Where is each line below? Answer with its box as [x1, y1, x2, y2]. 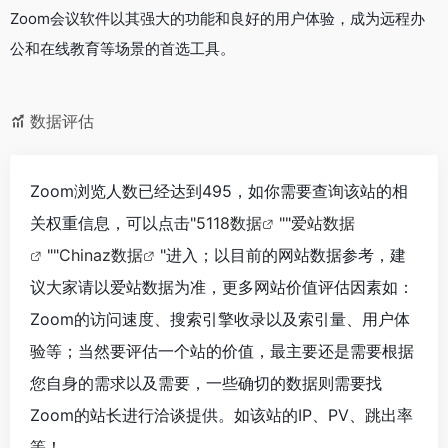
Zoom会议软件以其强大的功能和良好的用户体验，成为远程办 [10, 8, 425, 28]
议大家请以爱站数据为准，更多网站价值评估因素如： [30, 276, 414, 297]
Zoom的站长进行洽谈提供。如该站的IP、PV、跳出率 [30, 404, 413, 425]
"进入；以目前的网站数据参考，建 [160, 244, 406, 265]
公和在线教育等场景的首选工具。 [10, 38, 235, 58]
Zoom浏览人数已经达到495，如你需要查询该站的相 [30, 180, 408, 201]
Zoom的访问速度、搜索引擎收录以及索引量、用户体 [30, 308, 410, 329]
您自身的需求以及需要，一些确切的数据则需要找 [30, 372, 382, 393]
